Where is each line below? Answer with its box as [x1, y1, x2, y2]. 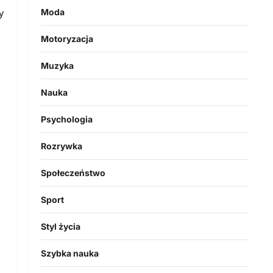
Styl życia [40, 221, 80, 232]
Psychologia [40, 113, 93, 124]
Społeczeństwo [40, 167, 105, 178]
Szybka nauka [40, 247, 99, 258]
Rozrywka [40, 140, 82, 151]
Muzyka [40, 60, 74, 71]
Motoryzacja [40, 33, 93, 44]
